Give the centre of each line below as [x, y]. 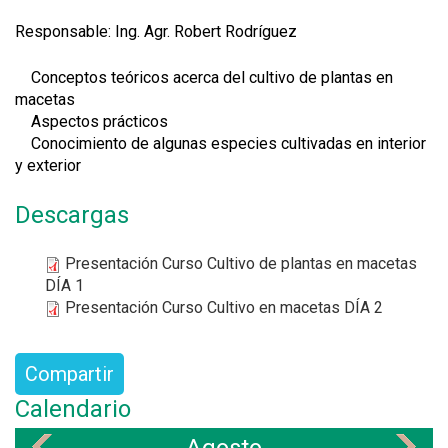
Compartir [69, 374]
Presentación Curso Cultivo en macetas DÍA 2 [224, 307]
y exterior [48, 165]
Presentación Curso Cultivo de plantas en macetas [241, 263]
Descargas [72, 215]
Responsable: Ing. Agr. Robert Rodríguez [156, 31]
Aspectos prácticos [91, 121]
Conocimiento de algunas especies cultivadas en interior [220, 143]
